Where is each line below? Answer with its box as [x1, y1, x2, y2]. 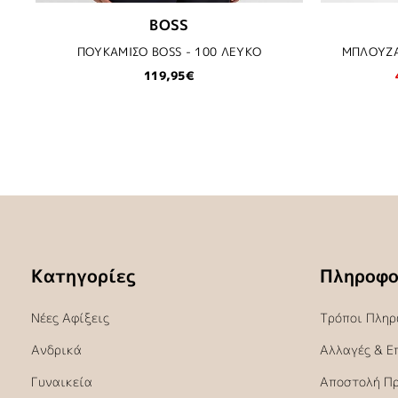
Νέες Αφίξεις [31, 308, 109, 326]
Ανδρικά [31, 340, 82, 358]
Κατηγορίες [31, 262, 136, 288]
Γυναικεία [31, 372, 92, 390]
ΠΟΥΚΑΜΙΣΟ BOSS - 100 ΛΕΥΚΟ [76, 43, 262, 60]
